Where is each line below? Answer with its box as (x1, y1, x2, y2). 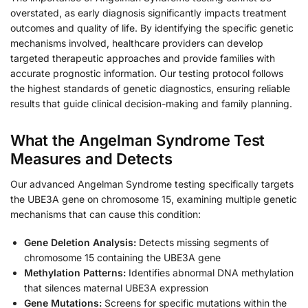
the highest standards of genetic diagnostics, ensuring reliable (10, 82, 290, 95)
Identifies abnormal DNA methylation (126, 267, 294, 279)
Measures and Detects (10, 149, 173, 168)
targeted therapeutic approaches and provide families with (10, 52, 275, 65)
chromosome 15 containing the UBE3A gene (24, 252, 221, 264)
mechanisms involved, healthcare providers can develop (10, 37, 263, 49)
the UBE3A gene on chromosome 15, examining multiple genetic (10, 192, 297, 205)
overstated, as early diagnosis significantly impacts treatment (10, 7, 287, 19)
